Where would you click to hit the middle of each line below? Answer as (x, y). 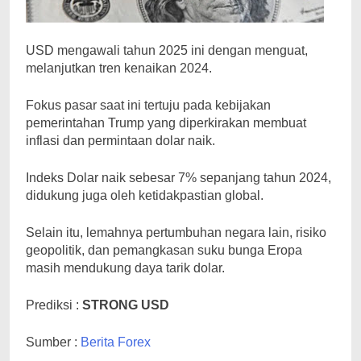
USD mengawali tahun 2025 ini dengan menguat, (167, 51)
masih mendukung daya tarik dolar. (125, 268)
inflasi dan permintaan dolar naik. (120, 141)
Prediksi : (54, 305)
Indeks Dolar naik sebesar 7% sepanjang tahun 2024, (178, 178)
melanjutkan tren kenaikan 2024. (119, 68)
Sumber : (53, 342)
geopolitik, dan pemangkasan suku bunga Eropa (164, 251)
